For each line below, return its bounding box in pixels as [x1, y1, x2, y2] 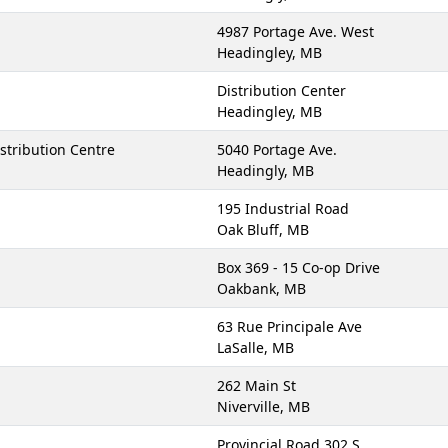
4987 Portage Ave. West [217, 22, 374, 41]
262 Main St [217, 376, 296, 395]
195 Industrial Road [217, 199, 349, 218]
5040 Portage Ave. [217, 140, 337, 159]
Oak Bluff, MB [217, 220, 309, 239]
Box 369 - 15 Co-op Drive [217, 258, 380, 277]
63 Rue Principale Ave [217, 317, 362, 336]
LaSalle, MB [217, 338, 294, 357]
